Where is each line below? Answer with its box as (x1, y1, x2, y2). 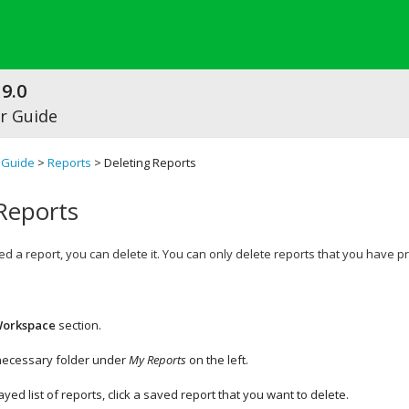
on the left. (186, 351, 248, 368)
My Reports (129, 351, 186, 368)
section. (56, 317, 101, 333)
